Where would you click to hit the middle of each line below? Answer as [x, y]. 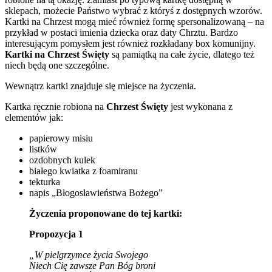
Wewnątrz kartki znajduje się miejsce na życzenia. [100, 86]
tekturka [45, 182]
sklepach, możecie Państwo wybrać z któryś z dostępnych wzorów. [134, 10]
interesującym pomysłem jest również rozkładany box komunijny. [130, 43]
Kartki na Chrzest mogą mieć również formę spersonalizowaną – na [134, 21]
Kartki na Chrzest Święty [58, 54]
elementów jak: [34, 117]
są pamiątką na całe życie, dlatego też [183, 54]
